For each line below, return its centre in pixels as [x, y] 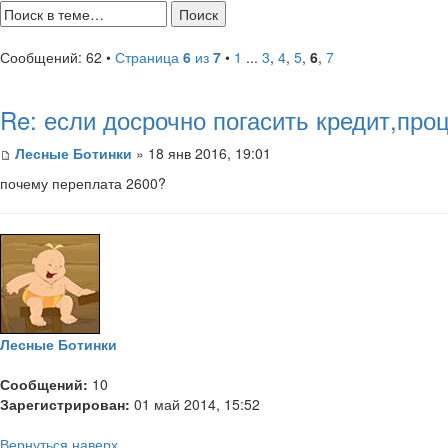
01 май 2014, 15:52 [195, 403]
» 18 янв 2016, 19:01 [201, 152]
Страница [149, 56]
